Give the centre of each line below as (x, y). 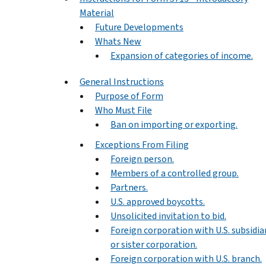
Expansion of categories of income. (182, 55)
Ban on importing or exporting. (174, 124)
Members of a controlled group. (175, 173)
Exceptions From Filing (142, 144)
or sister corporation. (154, 244)
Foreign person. (142, 159)
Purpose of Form (129, 96)
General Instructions (122, 81)
